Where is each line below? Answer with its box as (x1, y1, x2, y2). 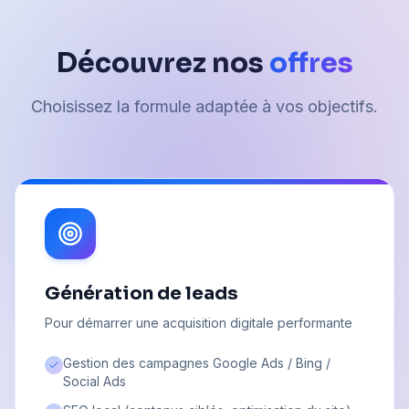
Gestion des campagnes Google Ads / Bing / (63, 355, 330, 372)
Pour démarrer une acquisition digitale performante (45, 315, 352, 331)
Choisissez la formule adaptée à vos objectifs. (31, 97, 378, 117)
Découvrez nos (56, 46, 269, 81)
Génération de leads (45, 282, 238, 306)
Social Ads (63, 373, 126, 390)
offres (268, 46, 353, 81)
